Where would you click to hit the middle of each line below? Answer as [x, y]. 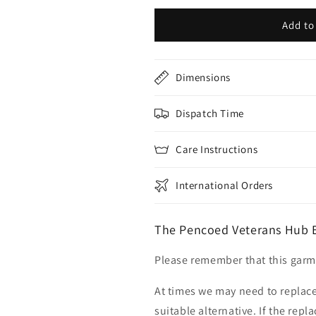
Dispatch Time [210, 113]
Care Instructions [217, 149]
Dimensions [203, 77]
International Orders [224, 185]
